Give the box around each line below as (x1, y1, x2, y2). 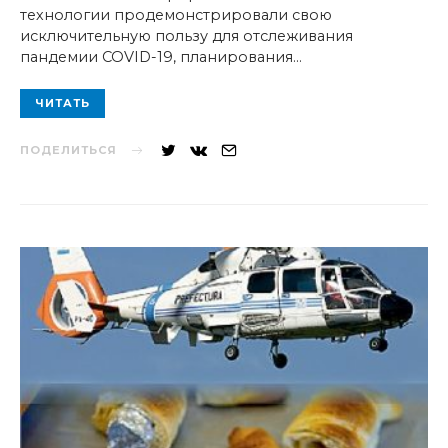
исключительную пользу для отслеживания (20, 27, 353, 46)
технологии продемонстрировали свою (20, 6, 332, 25)
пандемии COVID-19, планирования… (20, 48, 302, 67)
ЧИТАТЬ (35, 96, 90, 111)
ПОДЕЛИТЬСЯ (20, 143, 117, 158)
